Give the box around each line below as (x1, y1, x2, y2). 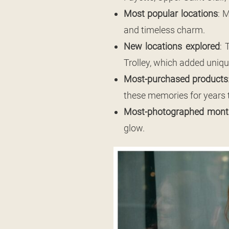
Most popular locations (124, 8, 218, 19)
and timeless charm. (124, 25, 205, 35)
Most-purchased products (124, 74, 228, 84)
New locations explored (124, 41, 220, 52)
